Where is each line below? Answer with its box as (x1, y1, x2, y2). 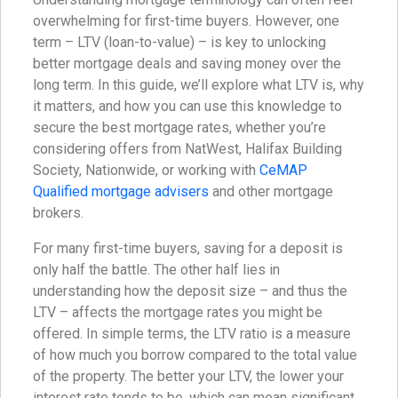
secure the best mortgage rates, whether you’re (33, 119, 326, 137)
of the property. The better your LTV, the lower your (33, 368, 344, 386)
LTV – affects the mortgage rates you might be (33, 304, 322, 322)
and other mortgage (209, 183, 333, 201)
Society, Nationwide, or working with (33, 162, 259, 179)
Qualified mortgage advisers (33, 183, 209, 201)
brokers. (33, 204, 84, 222)
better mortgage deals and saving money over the (33, 55, 341, 73)
